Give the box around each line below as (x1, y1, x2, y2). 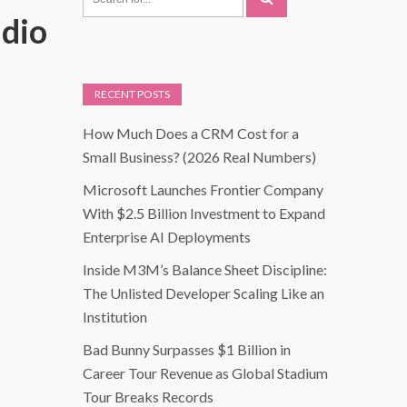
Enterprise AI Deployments (83, 228, 251, 246)
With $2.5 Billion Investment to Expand (83, 204, 325, 223)
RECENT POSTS (94, 87, 170, 102)
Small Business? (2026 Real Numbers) (83, 148, 316, 166)
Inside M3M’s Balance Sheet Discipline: (83, 261, 327, 279)
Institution (83, 308, 147, 326)
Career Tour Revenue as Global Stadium (83, 364, 328, 382)
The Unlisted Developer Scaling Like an (83, 284, 324, 303)
